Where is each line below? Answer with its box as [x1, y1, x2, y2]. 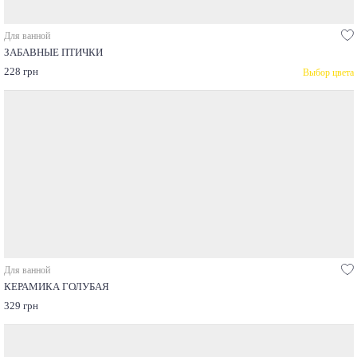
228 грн [3, 66, 38, 78]
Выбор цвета [302, 66, 354, 78]
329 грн [3, 300, 38, 312]
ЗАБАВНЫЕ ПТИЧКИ [3, 47, 103, 59]
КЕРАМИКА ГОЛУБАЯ [3, 281, 109, 293]
